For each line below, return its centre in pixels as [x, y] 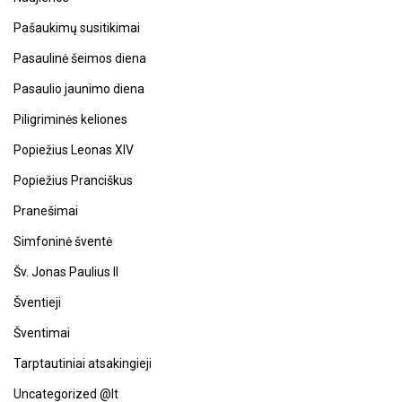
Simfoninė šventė [63, 241]
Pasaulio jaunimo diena [79, 88]
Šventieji [37, 302]
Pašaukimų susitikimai [77, 27]
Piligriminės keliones [70, 119]
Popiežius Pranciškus [73, 180]
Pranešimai [46, 210]
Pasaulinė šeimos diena [80, 58]
